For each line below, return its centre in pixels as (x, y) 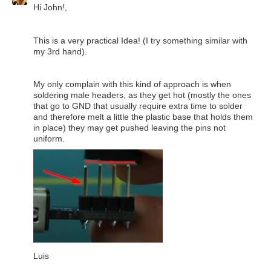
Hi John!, (50, 8)
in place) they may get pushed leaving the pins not (129, 127)
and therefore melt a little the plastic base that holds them (143, 116)
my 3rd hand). (60, 51)
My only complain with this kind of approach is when (132, 84)
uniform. (49, 138)
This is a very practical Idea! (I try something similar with (140, 40)
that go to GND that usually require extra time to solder (138, 106)
